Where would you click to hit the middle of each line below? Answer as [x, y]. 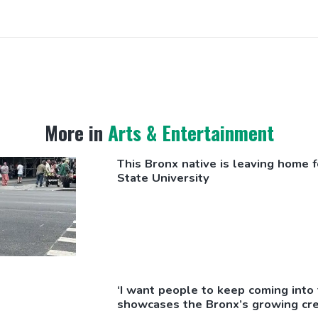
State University [164, 177]
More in [73, 132]
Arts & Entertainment [191, 132]
